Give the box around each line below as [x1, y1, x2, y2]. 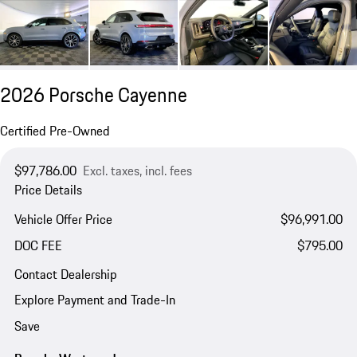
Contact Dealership [14, 265, 117, 284]
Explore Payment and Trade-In [14, 290, 175, 310]
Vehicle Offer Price [14, 209, 112, 229]
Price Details [14, 180, 82, 200]
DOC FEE [14, 235, 62, 255]
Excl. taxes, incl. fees [82, 161, 192, 181]
